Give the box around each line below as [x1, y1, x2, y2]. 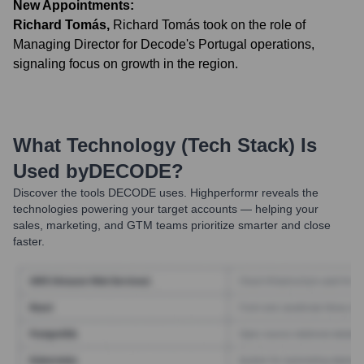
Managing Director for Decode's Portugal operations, [13, 37, 314, 51]
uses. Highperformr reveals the [156, 186, 318, 199]
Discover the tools [13, 186, 105, 199]
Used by [13, 160, 89, 182]
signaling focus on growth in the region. [13, 57, 238, 71]
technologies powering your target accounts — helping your [13, 202, 318, 215]
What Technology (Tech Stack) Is [13, 134, 317, 156]
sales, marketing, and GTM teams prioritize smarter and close [13, 219, 331, 232]
